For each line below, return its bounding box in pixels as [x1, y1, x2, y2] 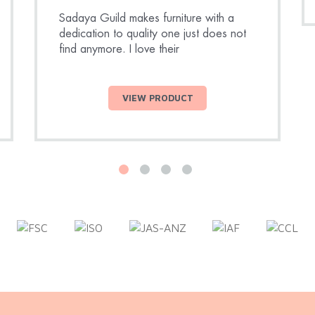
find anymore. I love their [58, 41, 179, 56]
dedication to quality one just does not [58, 25, 246, 41]
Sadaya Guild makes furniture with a [58, 10, 234, 25]
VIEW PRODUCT [122, 92, 193, 103]
